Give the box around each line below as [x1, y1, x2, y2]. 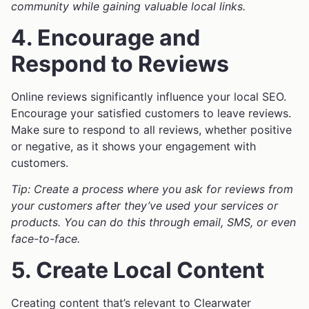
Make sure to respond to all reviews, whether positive [11, 122, 292, 137]
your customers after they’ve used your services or [11, 199, 278, 213]
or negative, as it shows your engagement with [11, 139, 256, 153]
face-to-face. [11, 232, 80, 246]
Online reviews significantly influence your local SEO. [11, 89, 286, 103]
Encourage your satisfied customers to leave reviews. [11, 106, 291, 120]
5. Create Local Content [11, 256, 264, 283]
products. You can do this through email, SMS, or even [11, 215, 296, 230]
